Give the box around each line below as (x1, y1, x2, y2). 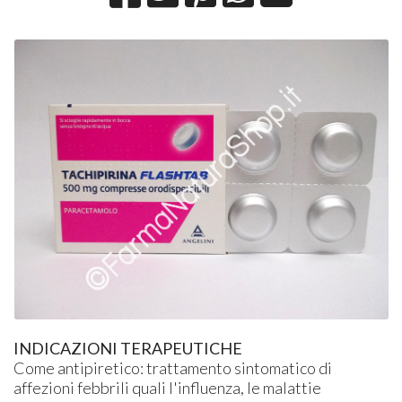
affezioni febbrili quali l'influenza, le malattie (13, 377, 322, 398)
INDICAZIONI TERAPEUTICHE (13, 337, 243, 358)
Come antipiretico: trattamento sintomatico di (13, 357, 333, 378)
